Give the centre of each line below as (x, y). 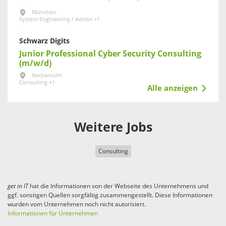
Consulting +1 (37, 82)
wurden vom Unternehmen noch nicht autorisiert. (77, 204)
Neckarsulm (47, 75)
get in (16, 186)
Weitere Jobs (113, 127)
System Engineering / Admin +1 (60, 19)
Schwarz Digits (44, 41)
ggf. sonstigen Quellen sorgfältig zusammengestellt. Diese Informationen (110, 195)
